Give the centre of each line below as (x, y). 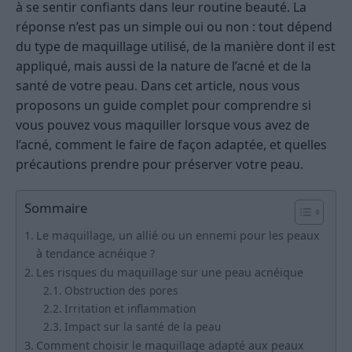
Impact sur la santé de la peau (142, 327)
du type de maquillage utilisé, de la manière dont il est (176, 47)
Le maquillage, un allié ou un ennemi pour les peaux (178, 236)
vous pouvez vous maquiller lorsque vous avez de (163, 125)
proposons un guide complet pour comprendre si (163, 106)
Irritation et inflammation (130, 309)
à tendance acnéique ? (95, 254)
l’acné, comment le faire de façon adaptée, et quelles (171, 145)
